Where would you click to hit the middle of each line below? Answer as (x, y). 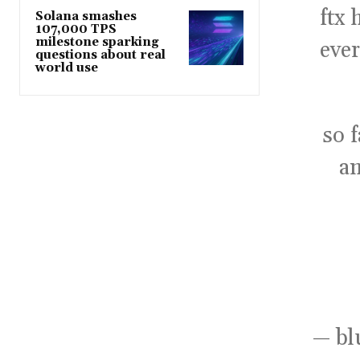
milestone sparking (97, 43)
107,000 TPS (76, 30)
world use (67, 68)
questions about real (100, 55)
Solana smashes (86, 17)
